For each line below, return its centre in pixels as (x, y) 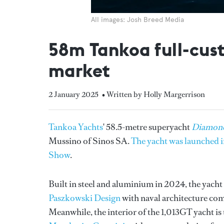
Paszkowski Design (84, 198)
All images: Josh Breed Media (137, 19)
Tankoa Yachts (76, 127)
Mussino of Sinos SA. (90, 141)
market (79, 70)
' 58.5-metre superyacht (147, 127)
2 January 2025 (73, 94)
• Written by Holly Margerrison (153, 94)
